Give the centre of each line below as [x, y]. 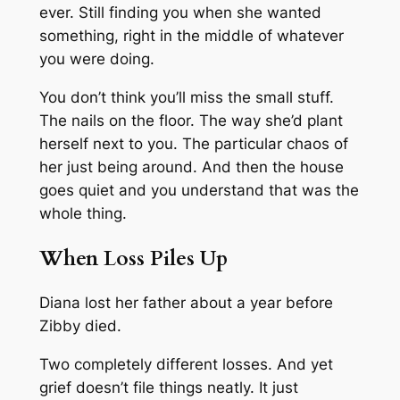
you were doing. [96, 59]
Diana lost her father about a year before [186, 302]
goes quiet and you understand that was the [199, 191]
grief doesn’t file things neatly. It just [168, 387]
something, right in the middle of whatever [191, 36]
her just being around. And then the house [191, 167]
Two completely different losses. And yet [186, 364]
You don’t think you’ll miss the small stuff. [186, 98]
